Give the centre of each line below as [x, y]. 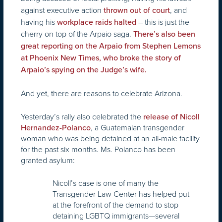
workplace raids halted [97, 22]
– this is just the [163, 22]
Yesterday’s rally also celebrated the [81, 116]
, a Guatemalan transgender [138, 127]
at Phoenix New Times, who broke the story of [101, 58]
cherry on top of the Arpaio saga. [77, 34]
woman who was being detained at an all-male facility [110, 138]
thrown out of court [137, 10]
